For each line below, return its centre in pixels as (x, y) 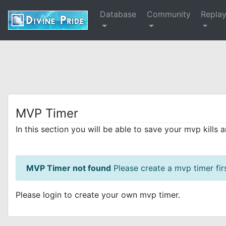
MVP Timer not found (69, 168)
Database (118, 14)
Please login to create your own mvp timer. (98, 195)
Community (169, 14)
